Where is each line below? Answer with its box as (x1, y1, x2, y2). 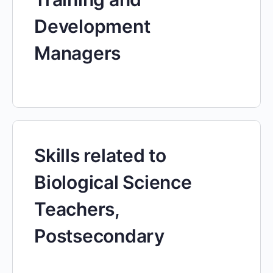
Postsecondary (34, 225, 165, 247)
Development (34, 15, 151, 37)
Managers (34, 42, 121, 64)
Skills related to (34, 144, 166, 166)
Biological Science (34, 171, 192, 193)
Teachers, (34, 198, 119, 220)
